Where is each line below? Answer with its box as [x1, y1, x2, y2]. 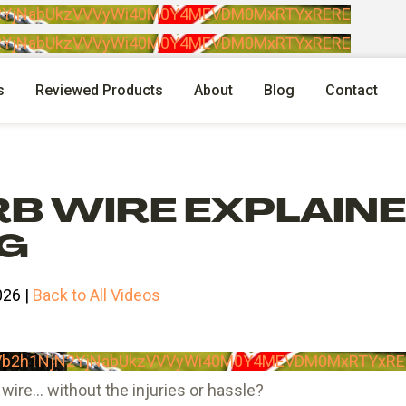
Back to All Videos [32, 285, 160, 304]
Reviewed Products [35, 82, 164, 99]
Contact [325, 82, 379, 99]
